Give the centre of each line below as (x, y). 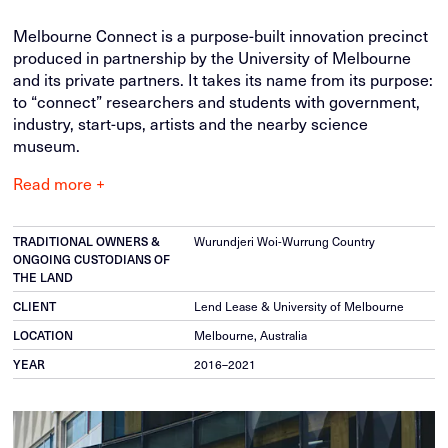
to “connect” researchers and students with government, (217, 101)
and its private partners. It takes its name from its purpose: (223, 79)
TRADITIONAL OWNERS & (87, 241)
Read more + (59, 183)
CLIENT (35, 306)
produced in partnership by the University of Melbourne (212, 57)
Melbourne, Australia (250, 335)
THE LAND (43, 277)
